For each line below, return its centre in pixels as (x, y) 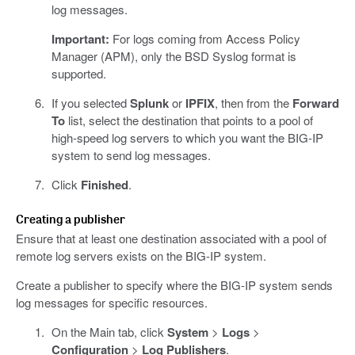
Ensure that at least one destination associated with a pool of (171, 239)
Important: (80, 39)
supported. (78, 74)
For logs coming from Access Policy (204, 39)
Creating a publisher (71, 219)
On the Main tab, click (109, 332)
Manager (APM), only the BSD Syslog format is (174, 56)
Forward (315, 103)
